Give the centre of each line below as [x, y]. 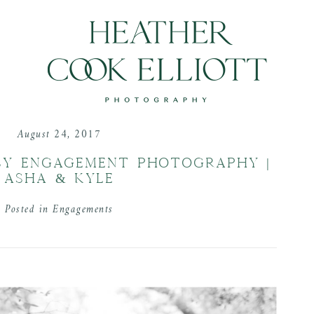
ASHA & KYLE [59, 178]
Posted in [29, 210]
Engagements [83, 210]
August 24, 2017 [59, 135]
